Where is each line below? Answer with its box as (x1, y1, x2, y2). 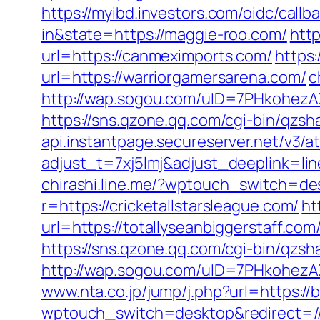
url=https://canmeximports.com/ (41, 45, 272, 66)
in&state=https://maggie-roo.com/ (41, 24, 287, 45)
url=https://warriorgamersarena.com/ (41, 66, 306, 88)
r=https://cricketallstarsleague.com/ (41, 195, 299, 216)
